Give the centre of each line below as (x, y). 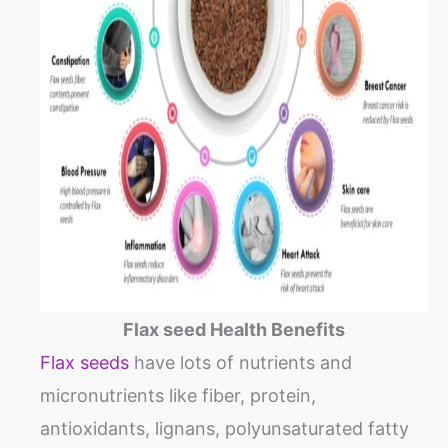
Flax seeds (84, 363)
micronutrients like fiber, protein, (178, 396)
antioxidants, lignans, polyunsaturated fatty (224, 429)
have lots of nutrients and (240, 363)
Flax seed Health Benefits (234, 330)
